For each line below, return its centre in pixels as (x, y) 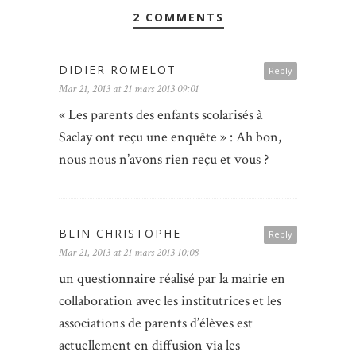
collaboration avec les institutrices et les (170, 300)
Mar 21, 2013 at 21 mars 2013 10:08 (129, 252)
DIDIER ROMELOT (118, 69)
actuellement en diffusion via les (149, 345)
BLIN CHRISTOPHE (120, 233)
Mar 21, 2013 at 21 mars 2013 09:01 (129, 89)
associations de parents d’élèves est (156, 323)
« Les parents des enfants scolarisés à (161, 114)
